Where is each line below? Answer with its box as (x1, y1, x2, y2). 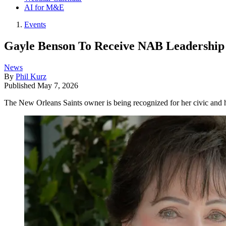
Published (4, 81, 37, 90)
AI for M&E (24, 3, 64, 12)
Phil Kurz (16, 72, 46, 81)
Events (24, 20, 46, 29)
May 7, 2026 (37, 81, 78, 90)
